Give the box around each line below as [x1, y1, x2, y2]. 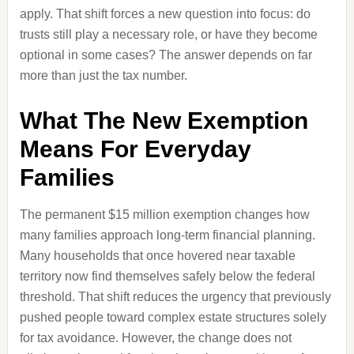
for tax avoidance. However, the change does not [19, 331, 292, 345]
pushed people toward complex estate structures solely [19, 311, 326, 324]
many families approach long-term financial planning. [19, 228, 315, 242]
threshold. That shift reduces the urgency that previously [19, 290, 331, 303]
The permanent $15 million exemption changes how [19, 208, 310, 221]
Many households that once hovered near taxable [19, 249, 296, 262]
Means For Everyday [19, 136, 251, 162]
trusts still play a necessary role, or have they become [19, 28, 318, 41]
